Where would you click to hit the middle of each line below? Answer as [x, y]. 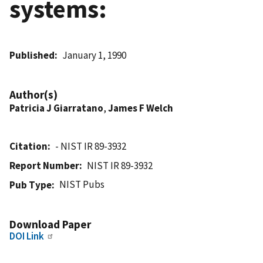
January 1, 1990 [95, 55]
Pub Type [31, 185]
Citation [28, 146]
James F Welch [141, 108]
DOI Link [27, 236]
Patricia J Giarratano [56, 108]
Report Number [44, 165]
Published [32, 55]
